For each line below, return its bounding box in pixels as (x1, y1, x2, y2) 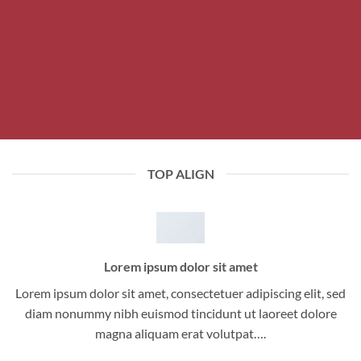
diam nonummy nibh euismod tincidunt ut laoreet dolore (24, 305, 337, 322)
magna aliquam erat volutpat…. (95, 326, 266, 342)
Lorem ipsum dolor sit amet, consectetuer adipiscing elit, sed (15, 285, 346, 301)
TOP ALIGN (147, 166, 214, 181)
